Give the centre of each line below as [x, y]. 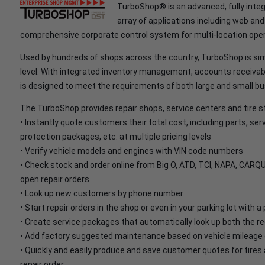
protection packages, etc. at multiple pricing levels [116, 137]
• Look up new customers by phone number [102, 193]
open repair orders [55, 179]
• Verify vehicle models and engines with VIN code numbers [132, 151]
